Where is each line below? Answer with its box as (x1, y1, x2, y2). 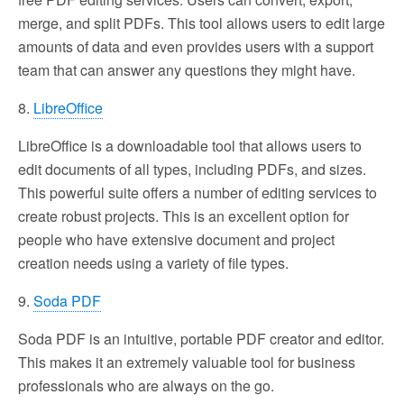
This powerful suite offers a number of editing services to (18, 181, 377, 203)
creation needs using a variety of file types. (18, 252, 289, 273)
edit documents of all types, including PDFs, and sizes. (18, 158, 366, 179)
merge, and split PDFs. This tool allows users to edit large (18, 12, 385, 33)
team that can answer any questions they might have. (18, 59, 355, 80)
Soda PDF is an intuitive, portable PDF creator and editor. (18, 327, 384, 349)
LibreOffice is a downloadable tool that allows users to (18, 134, 362, 156)
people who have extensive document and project (18, 228, 335, 250)
